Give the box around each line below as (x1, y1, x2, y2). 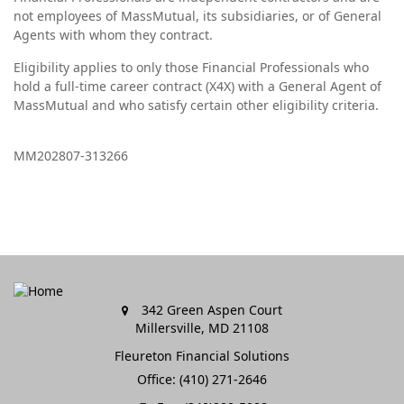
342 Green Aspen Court (142, 301, 282, 318)
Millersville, (135, 319, 205, 336)
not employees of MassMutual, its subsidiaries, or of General (14, 7, 381, 24)
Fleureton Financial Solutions (115, 347, 289, 364)
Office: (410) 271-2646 (137, 371, 267, 388)
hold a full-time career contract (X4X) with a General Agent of (14, 78, 381, 95)
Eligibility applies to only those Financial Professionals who (14, 59, 369, 76)
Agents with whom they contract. (14, 26, 213, 43)
